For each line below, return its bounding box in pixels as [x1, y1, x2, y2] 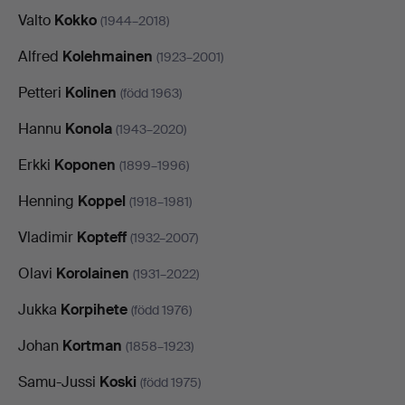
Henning [18, 191, 78, 211]
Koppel [78, 191, 126, 211]
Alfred [18, 46, 62, 66]
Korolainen [56, 263, 129, 283]
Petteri [18, 82, 65, 102]
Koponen [54, 155, 116, 174]
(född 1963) [120, 84, 182, 101]
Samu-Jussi [18, 372, 99, 391]
